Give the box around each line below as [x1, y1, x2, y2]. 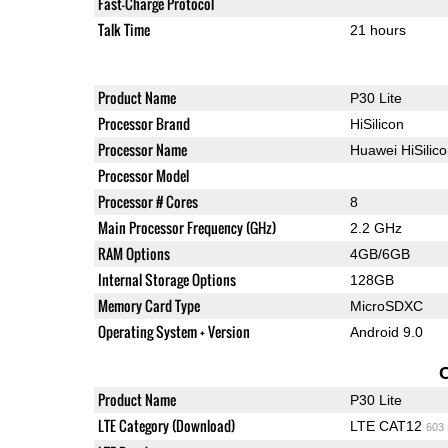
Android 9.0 [349, 323, 423, 340]
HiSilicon [349, 115, 404, 132]
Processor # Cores [97, 190, 198, 212]
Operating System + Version [97, 320, 250, 342]
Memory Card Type [97, 294, 200, 316]
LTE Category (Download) [97, 414, 235, 436]
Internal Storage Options [97, 268, 236, 290]
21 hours [349, 21, 406, 38]
